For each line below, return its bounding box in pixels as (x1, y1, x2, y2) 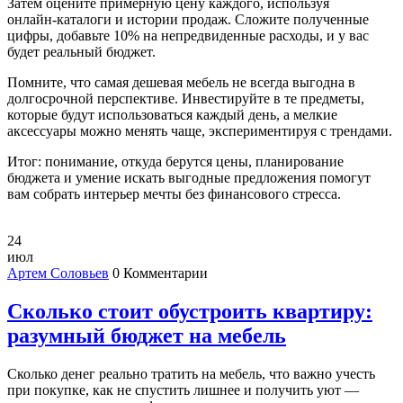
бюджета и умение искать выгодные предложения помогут (7, 170, 371, 186)
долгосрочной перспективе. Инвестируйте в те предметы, (7, 91, 364, 107)
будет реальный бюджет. (7, 44, 156, 60)
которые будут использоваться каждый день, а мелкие (7, 107, 337, 123)
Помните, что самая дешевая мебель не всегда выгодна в (7, 75, 355, 91)
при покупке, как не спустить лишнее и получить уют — (7, 382, 359, 399)
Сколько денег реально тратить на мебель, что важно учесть (7, 366, 375, 382)
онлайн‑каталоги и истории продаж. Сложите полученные (7, 12, 369, 28)
